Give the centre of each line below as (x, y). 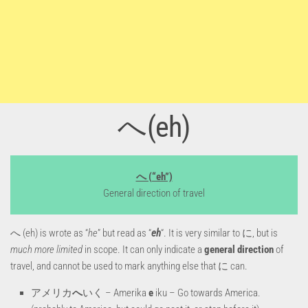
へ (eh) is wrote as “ (49, 233)
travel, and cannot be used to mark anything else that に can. (129, 266)
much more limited (46, 249)
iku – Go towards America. (207, 293)
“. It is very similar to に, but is (219, 233)
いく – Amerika (115, 293)
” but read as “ (124, 233)
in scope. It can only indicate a (143, 249)
